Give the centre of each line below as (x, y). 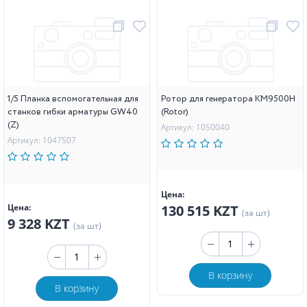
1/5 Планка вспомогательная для (73, 99)
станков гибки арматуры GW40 (73, 112)
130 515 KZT (201, 210)
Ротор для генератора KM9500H (228, 99)
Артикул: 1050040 (195, 127)
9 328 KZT (40, 223)
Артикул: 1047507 (42, 140)
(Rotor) (175, 112)
